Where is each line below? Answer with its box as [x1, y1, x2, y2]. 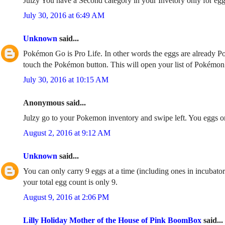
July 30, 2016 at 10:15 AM [23, 75, 108, 84]
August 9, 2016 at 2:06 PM [23, 193, 109, 201]
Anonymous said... [23, 98, 86, 107]
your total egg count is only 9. [23, 178, 118, 186]
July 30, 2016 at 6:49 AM [23, 11, 104, 20]
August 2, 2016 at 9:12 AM [23, 129, 110, 137]
